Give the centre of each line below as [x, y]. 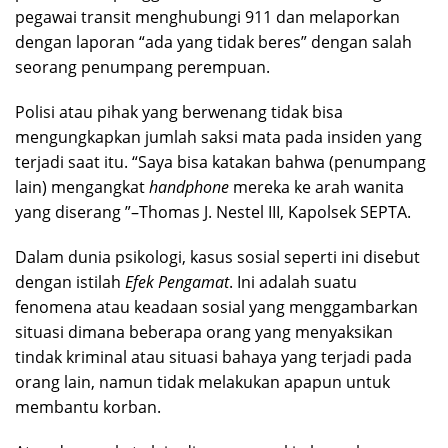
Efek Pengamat [177, 282]
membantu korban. [88, 407]
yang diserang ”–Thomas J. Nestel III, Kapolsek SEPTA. [213, 212]
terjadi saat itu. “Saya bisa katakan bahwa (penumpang [220, 162]
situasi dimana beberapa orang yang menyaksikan [204, 332]
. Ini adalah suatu [293, 282]
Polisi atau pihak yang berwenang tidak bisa [179, 112]
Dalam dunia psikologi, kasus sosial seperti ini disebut [217, 257]
